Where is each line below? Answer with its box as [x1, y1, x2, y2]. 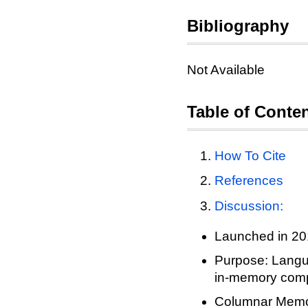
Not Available [187, 63, 265, 77]
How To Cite [214, 148, 286, 163]
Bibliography [187, 16, 289, 35]
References [214, 173, 283, 188]
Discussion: [214, 198, 283, 213]
